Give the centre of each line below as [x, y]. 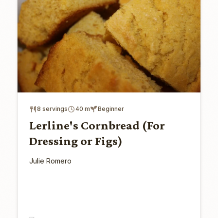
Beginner [111, 109]
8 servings [52, 109]
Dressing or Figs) [76, 141]
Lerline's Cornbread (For [97, 126]
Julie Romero [50, 161]
